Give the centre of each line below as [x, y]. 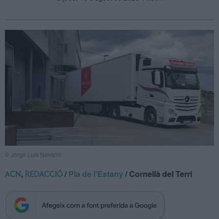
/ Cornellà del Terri [158, 174]
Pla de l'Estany [96, 174]
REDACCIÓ [44, 174]
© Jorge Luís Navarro [33, 154]
